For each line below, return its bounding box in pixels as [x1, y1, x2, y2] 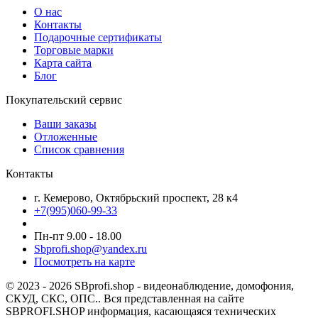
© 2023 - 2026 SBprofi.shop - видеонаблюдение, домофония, [6, 280, 294, 292]
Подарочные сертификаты [34, 31, 162, 44]
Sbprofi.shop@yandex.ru [34, 243, 147, 256]
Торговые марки [34, 44, 114, 57]
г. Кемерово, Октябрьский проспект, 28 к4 [34, 192, 238, 204]
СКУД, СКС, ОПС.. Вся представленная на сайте [6, 292, 244, 305]
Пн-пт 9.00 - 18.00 [34, 230, 121, 243]
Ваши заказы [34, 118, 97, 131]
